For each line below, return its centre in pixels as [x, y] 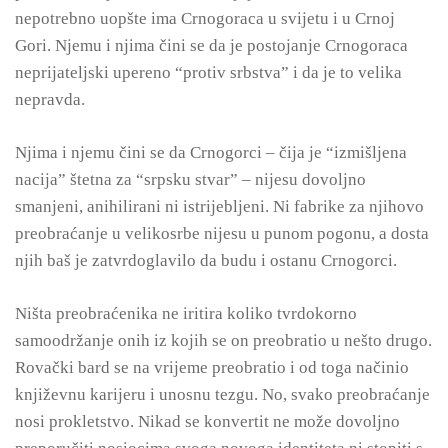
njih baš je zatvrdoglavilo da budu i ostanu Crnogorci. [206, 260]
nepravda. [50, 99]
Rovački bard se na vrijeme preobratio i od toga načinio [212, 367]
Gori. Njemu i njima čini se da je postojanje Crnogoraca [211, 45]
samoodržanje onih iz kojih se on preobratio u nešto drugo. [223, 340]
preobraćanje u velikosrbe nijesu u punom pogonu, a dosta [222, 233]
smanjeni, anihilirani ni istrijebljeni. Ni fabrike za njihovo [219, 206]
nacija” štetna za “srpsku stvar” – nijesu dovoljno [190, 179]
